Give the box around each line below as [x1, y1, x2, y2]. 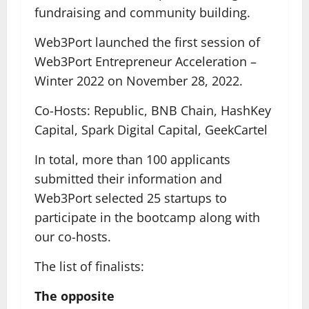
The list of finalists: [34, 258, 144, 275]
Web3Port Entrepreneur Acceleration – [34, 53, 257, 70]
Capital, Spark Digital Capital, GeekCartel [34, 121, 268, 138]
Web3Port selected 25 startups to [34, 190, 227, 206]
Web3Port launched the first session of [34, 34, 260, 50]
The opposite [34, 288, 114, 304]
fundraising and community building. [34, 4, 250, 21]
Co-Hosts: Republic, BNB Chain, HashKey [34, 102, 271, 119]
